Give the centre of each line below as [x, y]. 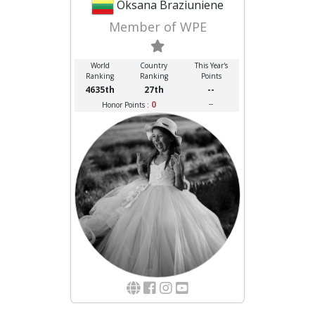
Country [154, 65]
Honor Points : [126, 104]
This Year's [211, 65]
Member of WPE [157, 26]
